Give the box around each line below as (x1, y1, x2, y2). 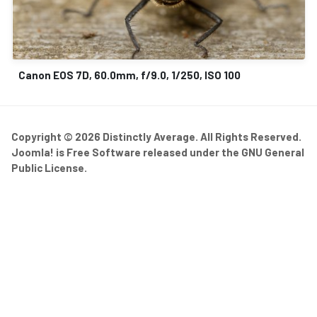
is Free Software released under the (54, 146, 241, 159)
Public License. (11, 161, 87, 175)
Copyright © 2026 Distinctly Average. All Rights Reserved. (11, 130, 301, 144)
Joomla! (11, 146, 54, 159)
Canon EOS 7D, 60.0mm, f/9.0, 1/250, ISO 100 (18, 69, 241, 82)
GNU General (241, 146, 304, 159)
